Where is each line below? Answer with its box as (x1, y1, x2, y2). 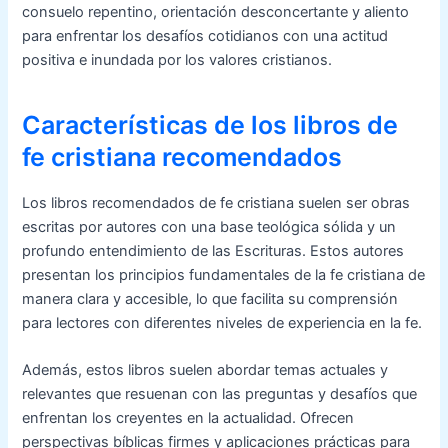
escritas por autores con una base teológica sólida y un (22, 217, 397, 236)
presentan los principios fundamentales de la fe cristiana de (22, 265, 426, 284)
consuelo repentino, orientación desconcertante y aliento (22, 2, 410, 21)
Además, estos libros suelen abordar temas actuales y (22, 361, 389, 380)
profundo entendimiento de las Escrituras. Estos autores (22, 241, 405, 260)
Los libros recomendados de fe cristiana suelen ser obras (22, 193, 411, 212)
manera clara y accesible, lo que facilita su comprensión (22, 289, 399, 308)
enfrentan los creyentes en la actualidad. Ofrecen (22, 409, 355, 428)
